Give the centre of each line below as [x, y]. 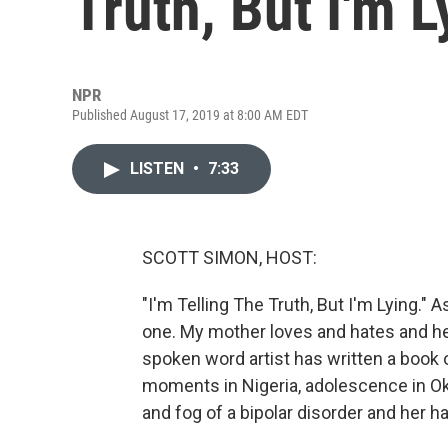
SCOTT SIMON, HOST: [229, 257]
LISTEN [159, 168]
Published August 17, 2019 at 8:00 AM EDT [190, 115]
